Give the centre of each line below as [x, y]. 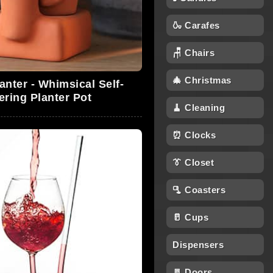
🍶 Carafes [196, 25]
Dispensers [198, 245]
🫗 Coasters [199, 190]
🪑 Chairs [193, 53]
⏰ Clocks [194, 135]
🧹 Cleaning [199, 108]
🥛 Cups [190, 217]
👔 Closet [193, 162]
